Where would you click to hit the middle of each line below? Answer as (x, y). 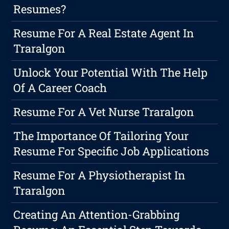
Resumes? (40, 9)
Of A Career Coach (60, 87)
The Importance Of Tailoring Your (101, 135)
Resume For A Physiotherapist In (99, 175)
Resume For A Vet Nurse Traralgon (104, 111)
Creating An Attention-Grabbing (97, 214)
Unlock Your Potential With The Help (111, 72)
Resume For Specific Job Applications (111, 151)
